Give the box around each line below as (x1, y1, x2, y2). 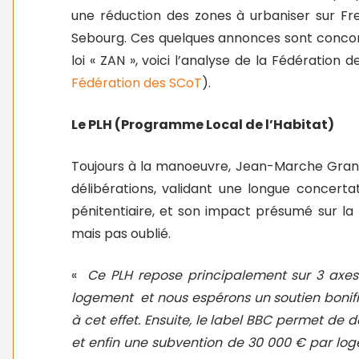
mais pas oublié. (71, 224, 171, 243)
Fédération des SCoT (71, 74, 202, 92)
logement (71, 288, 133, 307)
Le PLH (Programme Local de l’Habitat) (71, 115, 334, 134)
